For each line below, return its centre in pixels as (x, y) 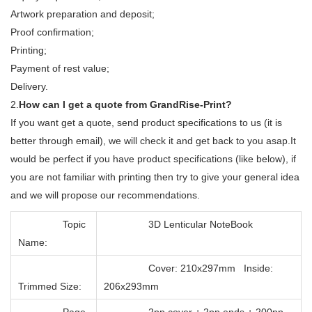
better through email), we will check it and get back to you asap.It (153, 140)
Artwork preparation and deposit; (83, 14)
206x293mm (131, 286)
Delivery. (29, 86)
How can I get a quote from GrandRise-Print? (125, 104)
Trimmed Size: (50, 286)
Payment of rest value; (60, 68)
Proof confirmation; (52, 32)
